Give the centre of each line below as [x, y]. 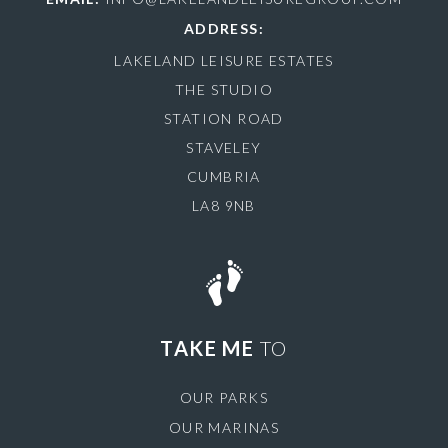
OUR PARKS [224, 397]
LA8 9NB [224, 205]
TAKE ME [210, 348]
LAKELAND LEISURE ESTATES [224, 60]
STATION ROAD [224, 118]
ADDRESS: [224, 28]
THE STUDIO [224, 89]
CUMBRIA [224, 176]
